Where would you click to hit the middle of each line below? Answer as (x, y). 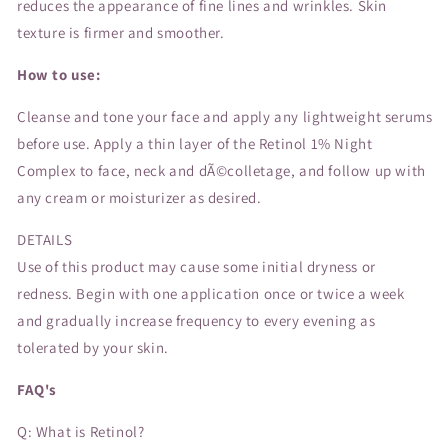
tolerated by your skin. (93, 347)
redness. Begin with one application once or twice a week (211, 293)
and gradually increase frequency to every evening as (196, 320)
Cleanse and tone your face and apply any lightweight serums (225, 116)
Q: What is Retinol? (81, 431)
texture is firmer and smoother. (121, 32)
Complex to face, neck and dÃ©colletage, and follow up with (221, 170)
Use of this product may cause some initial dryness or (196, 266)
